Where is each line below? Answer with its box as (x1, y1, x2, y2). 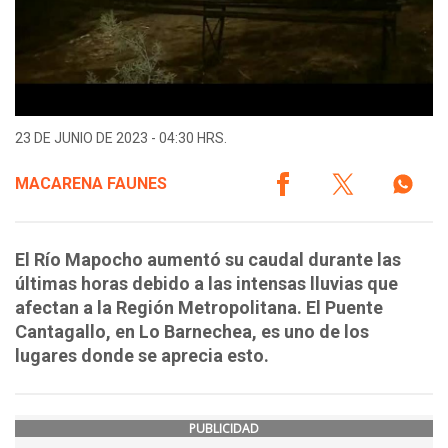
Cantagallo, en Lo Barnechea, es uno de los (15, 321, 369, 343)
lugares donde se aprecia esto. (15, 345, 269, 367)
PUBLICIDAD (189, 420, 259, 438)
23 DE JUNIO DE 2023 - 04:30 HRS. (15, 130, 227, 147)
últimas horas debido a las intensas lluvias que (15, 273, 398, 295)
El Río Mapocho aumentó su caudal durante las (15, 249, 401, 271)
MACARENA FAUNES (15, 174, 167, 194)
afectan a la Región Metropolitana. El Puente (15, 297, 383, 319)
